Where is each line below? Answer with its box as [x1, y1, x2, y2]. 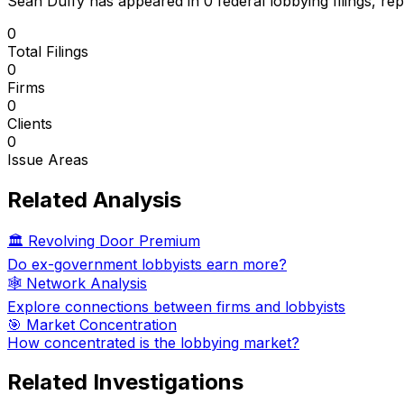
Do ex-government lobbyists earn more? [7, 254, 287, 273]
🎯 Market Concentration [7, 315, 177, 334]
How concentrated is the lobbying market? [7, 333, 299, 352]
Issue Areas [7, 150, 88, 169]
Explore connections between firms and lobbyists [7, 297, 345, 316]
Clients [7, 114, 52, 133]
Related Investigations [7, 369, 243, 396]
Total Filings [7, 41, 88, 60]
